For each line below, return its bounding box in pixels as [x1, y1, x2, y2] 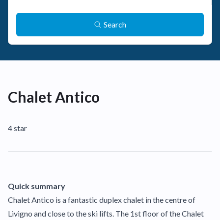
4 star [8, 123, 27, 133]
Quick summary [8, 181, 65, 191]
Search [104, 20, 126, 29]
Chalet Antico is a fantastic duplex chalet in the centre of [8, 195, 195, 204]
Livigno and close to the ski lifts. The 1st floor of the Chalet [8, 209, 204, 218]
